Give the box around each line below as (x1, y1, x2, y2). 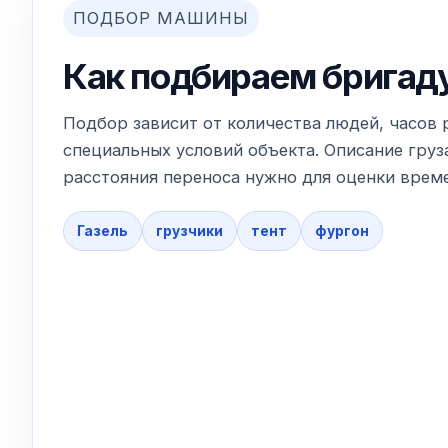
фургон (315, 222, 369, 239)
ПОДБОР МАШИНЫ (73, 7, 249, 28)
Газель (77, 222, 128, 239)
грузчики (156, 222, 223, 239)
